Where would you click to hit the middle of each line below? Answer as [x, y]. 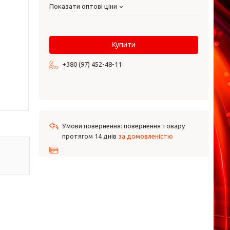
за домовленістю [146, 136]
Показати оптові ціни [83, 6]
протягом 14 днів [90, 136]
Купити [124, 45]
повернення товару [154, 126]
